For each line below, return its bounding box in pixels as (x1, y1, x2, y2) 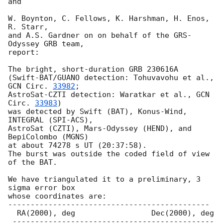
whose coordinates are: (8, 192, 107, 201)
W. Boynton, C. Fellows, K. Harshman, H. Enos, (8, 14, 210, 23)
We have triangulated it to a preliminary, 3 (8, 175, 201, 184)
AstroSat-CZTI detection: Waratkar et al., (8, 90, 196, 100)
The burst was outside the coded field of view (8, 149, 210, 159)
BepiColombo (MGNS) (8, 132, 89, 142)
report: (8, 48, 39, 57)
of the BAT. (8, 158, 57, 167)
